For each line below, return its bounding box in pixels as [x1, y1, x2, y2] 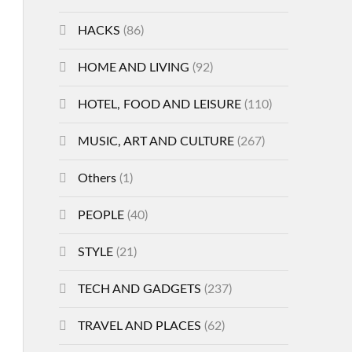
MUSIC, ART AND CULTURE [77, 135, 234, 148]
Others [77, 172, 116, 185]
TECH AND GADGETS [77, 283, 201, 296]
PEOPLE [77, 209, 124, 222]
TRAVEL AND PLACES [77, 320, 201, 333]
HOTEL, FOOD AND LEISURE [77, 98, 241, 112]
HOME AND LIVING [77, 61, 189, 75]
